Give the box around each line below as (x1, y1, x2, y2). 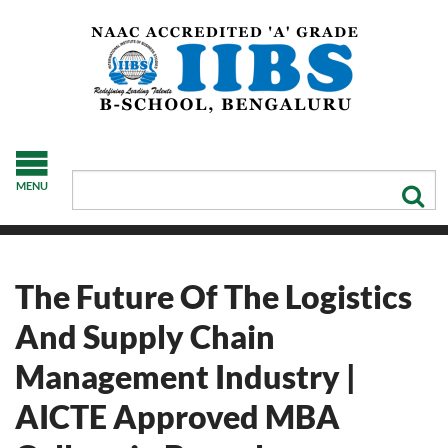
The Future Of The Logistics (15, 277, 412, 316)
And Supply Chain (15, 317, 275, 356)
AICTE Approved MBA (15, 397, 340, 436)
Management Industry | (15, 357, 356, 396)
